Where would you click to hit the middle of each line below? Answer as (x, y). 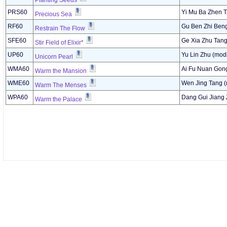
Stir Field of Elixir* (59, 43)
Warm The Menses (61, 85)
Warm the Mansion (61, 71)
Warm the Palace (59, 99)
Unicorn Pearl (54, 57)
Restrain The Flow (60, 28)
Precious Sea (53, 14)
